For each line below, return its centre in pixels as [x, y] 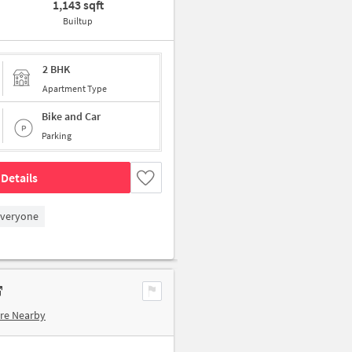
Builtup [78, 21]
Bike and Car [71, 116]
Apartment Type [75, 88]
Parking [57, 136]
